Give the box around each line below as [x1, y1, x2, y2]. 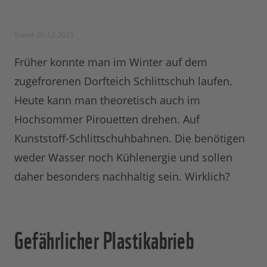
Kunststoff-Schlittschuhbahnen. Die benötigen [14, 131, 245, 146]
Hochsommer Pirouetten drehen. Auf [14, 112, 200, 127]
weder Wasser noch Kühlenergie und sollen [14, 150, 232, 165]
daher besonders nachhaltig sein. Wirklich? [14, 169, 230, 184]
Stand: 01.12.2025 [14, 30, 74, 41]
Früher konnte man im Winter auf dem [14, 55, 207, 70]
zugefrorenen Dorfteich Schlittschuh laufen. [14, 74, 232, 89]
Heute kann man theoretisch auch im [14, 93, 200, 108]
